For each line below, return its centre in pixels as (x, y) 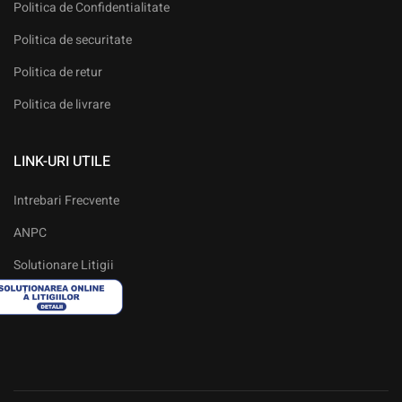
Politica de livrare (62, 105)
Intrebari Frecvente (66, 201)
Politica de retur (58, 73)
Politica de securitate (73, 40)
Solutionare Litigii (64, 266)
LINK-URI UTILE (62, 162)
